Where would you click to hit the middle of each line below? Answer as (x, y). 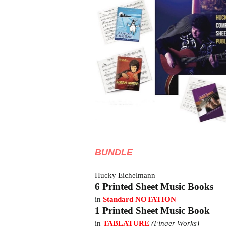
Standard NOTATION (139, 199)
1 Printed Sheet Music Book (152, 210)
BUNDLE (114, 152)
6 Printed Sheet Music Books (154, 186)
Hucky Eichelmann (125, 175)
